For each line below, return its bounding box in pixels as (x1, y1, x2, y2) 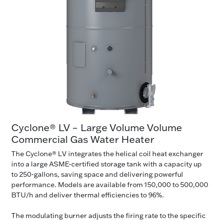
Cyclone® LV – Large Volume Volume (11, 120, 182, 134)
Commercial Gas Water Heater (11, 132, 154, 145)
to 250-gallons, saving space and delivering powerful (11, 169, 183, 179)
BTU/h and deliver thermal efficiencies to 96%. (11, 190, 164, 199)
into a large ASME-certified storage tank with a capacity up (11, 159, 202, 168)
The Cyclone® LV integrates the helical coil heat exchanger (11, 149, 203, 158)
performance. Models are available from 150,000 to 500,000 (11, 180, 208, 189)
